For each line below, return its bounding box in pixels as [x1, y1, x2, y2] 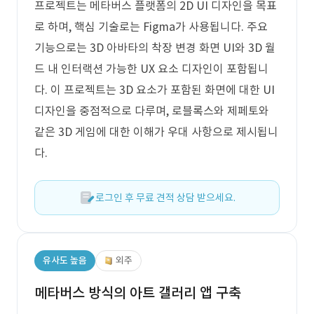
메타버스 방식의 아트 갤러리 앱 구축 [34, 284, 241, 302]
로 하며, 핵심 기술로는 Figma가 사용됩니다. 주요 [34, 20, 268, 34]
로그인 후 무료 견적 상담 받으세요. [95, 191, 235, 204]
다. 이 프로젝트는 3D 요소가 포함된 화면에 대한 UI [34, 83, 275, 97]
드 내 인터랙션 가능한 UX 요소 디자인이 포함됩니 [34, 62, 268, 76]
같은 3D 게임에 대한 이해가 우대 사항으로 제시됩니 [34, 125, 278, 139]
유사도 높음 [43, 254, 87, 266]
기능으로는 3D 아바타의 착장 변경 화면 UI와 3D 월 [34, 41, 275, 55]
